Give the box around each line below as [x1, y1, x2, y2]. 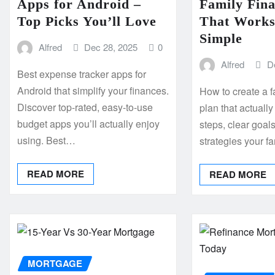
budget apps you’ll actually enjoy [17, 117, 160, 131]
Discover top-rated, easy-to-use [17, 100, 153, 115]
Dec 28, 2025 [84, 40, 138, 53]
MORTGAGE [28, 257, 82, 271]
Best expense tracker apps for [17, 67, 146, 82]
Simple [199, 30, 243, 46]
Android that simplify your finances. [17, 83, 169, 98]
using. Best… [17, 133, 76, 148]
